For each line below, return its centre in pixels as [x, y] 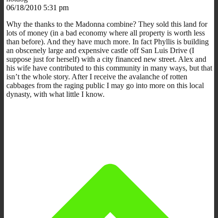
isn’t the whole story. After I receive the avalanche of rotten [97, 76]
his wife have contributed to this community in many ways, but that [109, 68]
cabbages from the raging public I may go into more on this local [105, 85]
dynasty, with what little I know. [55, 94]
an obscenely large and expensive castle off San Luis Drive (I [100, 50]
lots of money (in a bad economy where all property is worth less [106, 33]
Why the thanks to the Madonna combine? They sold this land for [107, 24]
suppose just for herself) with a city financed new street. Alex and [106, 59]
